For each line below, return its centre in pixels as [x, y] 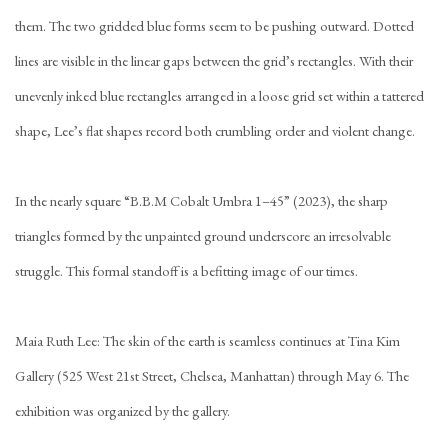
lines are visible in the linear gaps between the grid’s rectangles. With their [214, 60]
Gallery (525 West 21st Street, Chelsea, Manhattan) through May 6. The [212, 375]
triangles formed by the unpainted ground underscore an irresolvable [203, 235]
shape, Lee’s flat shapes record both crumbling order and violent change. [216, 130]
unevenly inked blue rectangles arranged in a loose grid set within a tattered [219, 95]
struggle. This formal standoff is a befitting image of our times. [186, 270]
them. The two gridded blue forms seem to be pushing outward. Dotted [214, 25]
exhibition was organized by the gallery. [122, 410]
